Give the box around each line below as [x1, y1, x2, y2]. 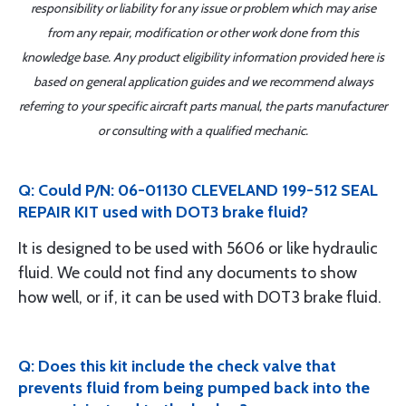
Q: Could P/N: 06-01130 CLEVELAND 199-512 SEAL [18, 180, 378, 200]
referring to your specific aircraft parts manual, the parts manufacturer [19, 98, 387, 114]
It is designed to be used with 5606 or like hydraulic [18, 238, 378, 258]
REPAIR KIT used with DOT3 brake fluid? [18, 202, 308, 222]
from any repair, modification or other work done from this [47, 24, 359, 41]
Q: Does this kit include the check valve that [18, 356, 336, 376]
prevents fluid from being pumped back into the [18, 378, 370, 398]
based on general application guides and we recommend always [33, 73, 373, 90]
